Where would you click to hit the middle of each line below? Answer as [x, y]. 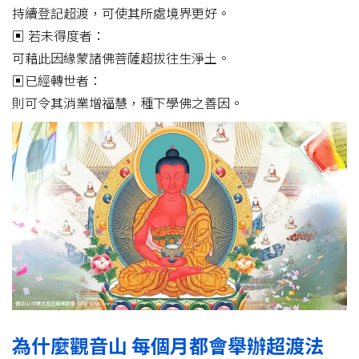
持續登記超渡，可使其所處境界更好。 [121, 12]
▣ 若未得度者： [58, 35]
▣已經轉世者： [57, 80]
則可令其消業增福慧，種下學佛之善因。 [127, 102]
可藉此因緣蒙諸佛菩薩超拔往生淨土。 [121, 57]
